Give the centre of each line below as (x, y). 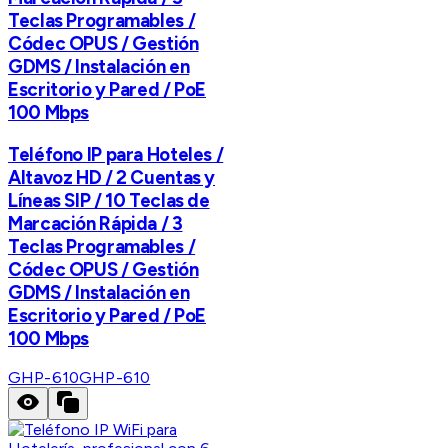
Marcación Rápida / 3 (95, 223)
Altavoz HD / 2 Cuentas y (112, 177)
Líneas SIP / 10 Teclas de (109, 200)
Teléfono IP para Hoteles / (116, 154)
